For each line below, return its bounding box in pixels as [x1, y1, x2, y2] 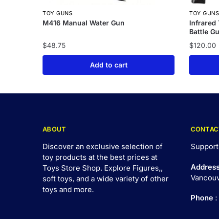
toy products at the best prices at [43, 153, 157, 162]
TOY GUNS [43, 10, 73, 17]
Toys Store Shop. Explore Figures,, [43, 163, 163, 173]
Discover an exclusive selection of [43, 142, 163, 152]
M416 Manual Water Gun [43, 19, 125, 27]
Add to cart [89, 60, 128, 69]
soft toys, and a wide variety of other [43, 174, 169, 184]
